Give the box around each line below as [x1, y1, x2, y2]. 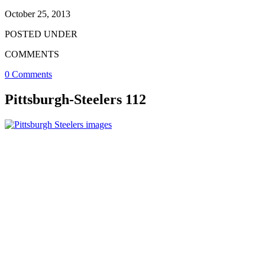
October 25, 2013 [5, 8, 70, 19]
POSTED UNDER [5, 28, 77, 39]
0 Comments [5, 69, 52, 79]
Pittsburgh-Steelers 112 [5, 91, 146, 107]
